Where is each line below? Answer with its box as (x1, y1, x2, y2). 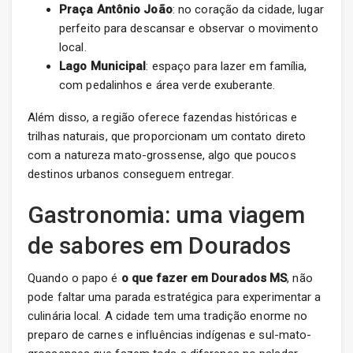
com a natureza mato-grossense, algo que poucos (28, 148, 296, 163)
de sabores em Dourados (28, 232, 292, 260)
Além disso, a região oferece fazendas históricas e (28, 110, 298, 125)
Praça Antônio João (59, 2, 173, 17)
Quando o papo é (28, 271, 121, 286)
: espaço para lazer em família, (146, 59, 307, 74)
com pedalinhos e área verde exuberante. (59, 78, 275, 93)
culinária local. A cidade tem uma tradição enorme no (28, 309, 308, 324)
